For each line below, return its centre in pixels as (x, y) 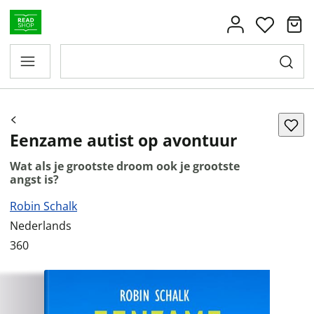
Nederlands (41, 226)
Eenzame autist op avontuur (123, 140)
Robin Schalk (43, 206)
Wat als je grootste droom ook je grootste (125, 166)
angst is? (34, 179)
